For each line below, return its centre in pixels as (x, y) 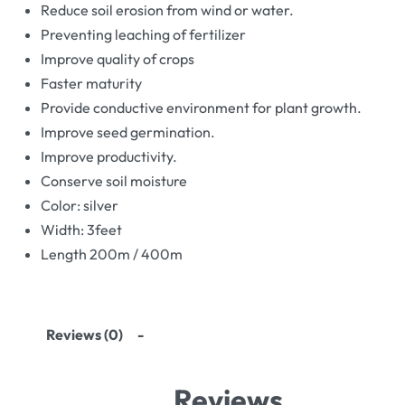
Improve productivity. (109, 157)
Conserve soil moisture (114, 181)
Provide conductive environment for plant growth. (201, 108)
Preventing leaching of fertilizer (143, 35)
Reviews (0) (85, 335)
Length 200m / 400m (112, 254)
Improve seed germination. (128, 132)
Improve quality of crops (118, 59)
